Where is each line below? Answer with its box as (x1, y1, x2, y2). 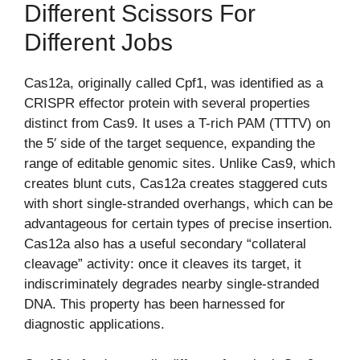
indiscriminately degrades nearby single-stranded (24, 276, 319, 292)
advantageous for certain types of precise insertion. (24, 215, 333, 231)
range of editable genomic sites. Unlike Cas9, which (24, 155, 335, 171)
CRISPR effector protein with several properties (24, 95, 310, 111)
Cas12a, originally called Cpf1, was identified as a (24, 75, 323, 91)
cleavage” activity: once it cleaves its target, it (24, 256, 301, 272)
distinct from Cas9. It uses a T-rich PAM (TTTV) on (24, 115, 330, 131)
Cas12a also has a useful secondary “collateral (24, 235, 306, 252)
